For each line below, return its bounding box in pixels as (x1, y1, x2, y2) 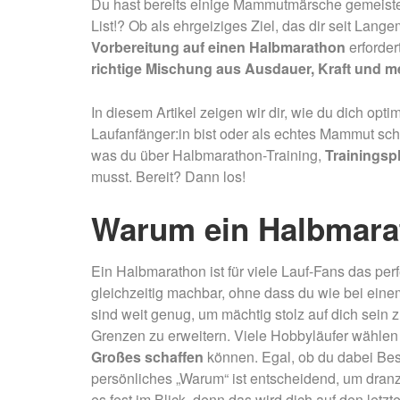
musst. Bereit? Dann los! (91, 166, 246, 187)
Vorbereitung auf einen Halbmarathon (91, 37, 346, 57)
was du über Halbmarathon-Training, (91, 145, 325, 165)
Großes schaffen (91, 346, 204, 367)
